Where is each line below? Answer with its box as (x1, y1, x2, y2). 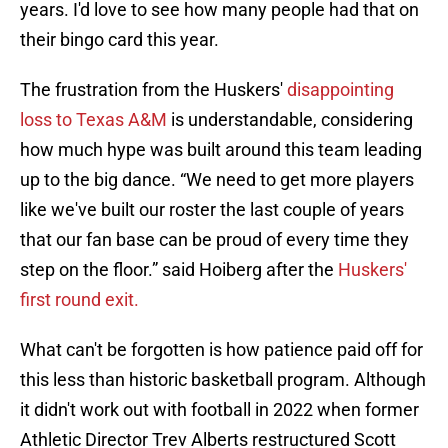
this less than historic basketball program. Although (20, 369, 426, 391)
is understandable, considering (167, 109, 413, 131)
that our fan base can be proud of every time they (20, 229, 409, 251)
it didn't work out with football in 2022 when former (20, 399, 419, 421)
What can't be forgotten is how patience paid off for (20, 339, 423, 361)
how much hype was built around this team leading (20, 139, 422, 161)
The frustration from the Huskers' (20, 79, 287, 101)
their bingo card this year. (20, 29, 219, 51)
